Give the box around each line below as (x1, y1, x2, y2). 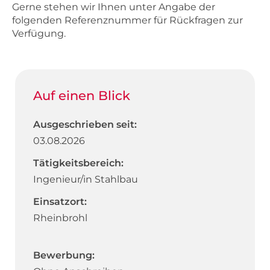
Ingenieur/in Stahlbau (33, 174, 138, 186)
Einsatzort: (33, 196, 87, 208)
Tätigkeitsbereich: (33, 157, 124, 169)
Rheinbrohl (33, 212, 87, 224)
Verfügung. (12, 27, 66, 39)
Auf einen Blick (33, 87, 130, 103)
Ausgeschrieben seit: (33, 119, 137, 131)
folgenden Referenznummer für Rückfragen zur (12, 14, 243, 26)
